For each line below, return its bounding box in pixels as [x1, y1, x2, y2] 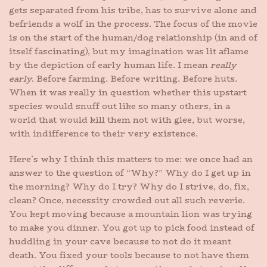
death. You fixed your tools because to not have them [9, 249, 249, 262]
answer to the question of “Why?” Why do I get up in [9, 166, 251, 179]
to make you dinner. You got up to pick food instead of [9, 221, 254, 234]
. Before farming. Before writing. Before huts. [32, 72, 237, 85]
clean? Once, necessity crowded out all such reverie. [9, 194, 245, 207]
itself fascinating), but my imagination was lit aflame [9, 45, 249, 58]
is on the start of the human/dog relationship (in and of [9, 31, 257, 44]
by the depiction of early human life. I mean [9, 58, 210, 72]
